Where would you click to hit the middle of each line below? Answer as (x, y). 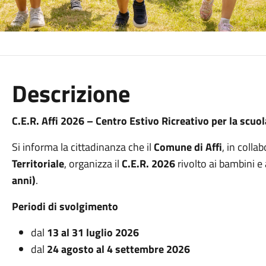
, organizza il (93, 164)
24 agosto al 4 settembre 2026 (118, 249)
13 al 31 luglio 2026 (93, 232)
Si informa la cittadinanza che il (83, 147)
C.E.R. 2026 (148, 164)
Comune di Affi (188, 147)
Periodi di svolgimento (65, 206)
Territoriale (38, 164)
